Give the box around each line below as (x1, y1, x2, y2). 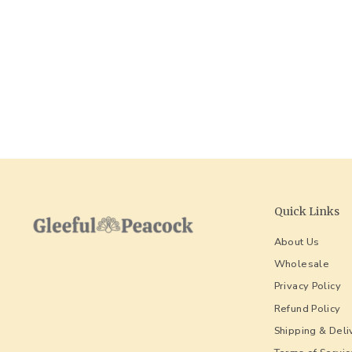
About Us (273, 235, 320, 249)
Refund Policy (273, 301, 341, 316)
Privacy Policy (273, 279, 341, 294)
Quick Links (273, 204, 339, 218)
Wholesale (273, 257, 329, 272)
